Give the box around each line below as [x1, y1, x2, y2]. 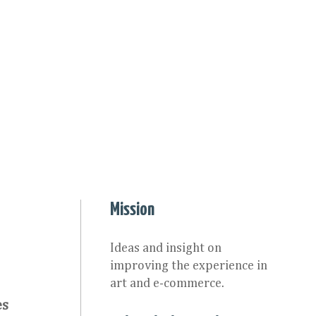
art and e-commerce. [110, 277, 224, 290]
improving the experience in [110, 260, 267, 272]
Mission [110, 200, 154, 219]
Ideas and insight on [110, 242, 221, 255]
